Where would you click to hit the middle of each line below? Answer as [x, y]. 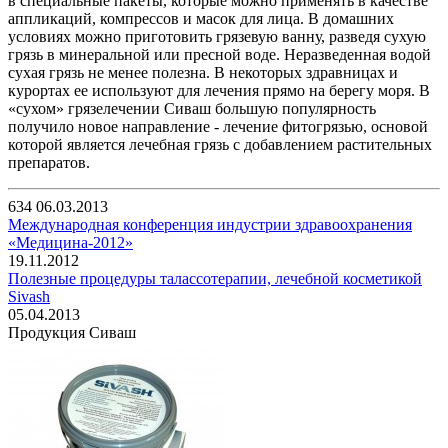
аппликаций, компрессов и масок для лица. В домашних [201, 18]
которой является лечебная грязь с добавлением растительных [220, 144]
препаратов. [49, 162]
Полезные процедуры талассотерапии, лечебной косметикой [215, 278]
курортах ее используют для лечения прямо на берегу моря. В [219, 90]
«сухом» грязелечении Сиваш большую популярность [192, 108]
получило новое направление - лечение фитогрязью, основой [218, 126]
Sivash [29, 296]
